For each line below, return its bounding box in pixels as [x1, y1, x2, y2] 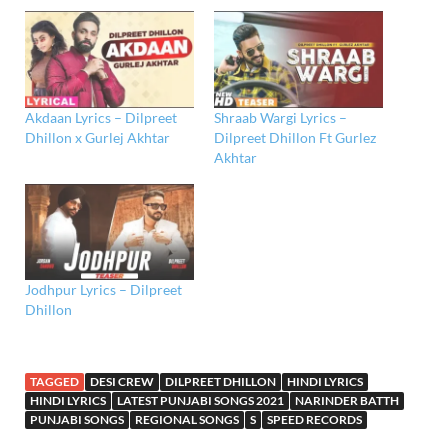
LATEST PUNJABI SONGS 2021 [117, 393, 284, 409]
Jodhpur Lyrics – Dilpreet [25, 281, 182, 299]
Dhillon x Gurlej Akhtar [25, 128, 170, 146]
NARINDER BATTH [295, 393, 399, 409]
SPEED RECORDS [267, 412, 362, 428]
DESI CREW [90, 374, 154, 390]
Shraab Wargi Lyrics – [214, 108, 347, 126]
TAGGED [30, 374, 79, 390]
